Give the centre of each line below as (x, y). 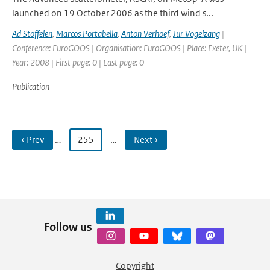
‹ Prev (33, 140)
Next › (146, 140)
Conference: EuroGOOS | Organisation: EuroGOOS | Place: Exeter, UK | (130, 48)
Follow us (68, 227)
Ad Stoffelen (32, 33)
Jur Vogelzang (196, 33)
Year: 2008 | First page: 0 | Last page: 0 (78, 62)
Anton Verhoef (145, 33)
